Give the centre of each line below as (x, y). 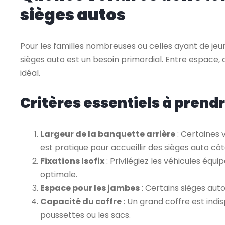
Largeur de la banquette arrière (108, 134)
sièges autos (73, 14)
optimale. (59, 175)
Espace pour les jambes (90, 188)
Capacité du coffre (81, 202)
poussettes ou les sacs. (85, 215)
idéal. (30, 73)
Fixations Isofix (72, 161)
